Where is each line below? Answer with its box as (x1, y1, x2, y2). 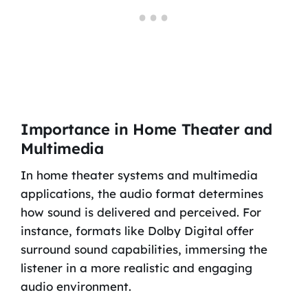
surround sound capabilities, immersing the (20, 242, 267, 257)
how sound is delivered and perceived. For (20, 205, 261, 220)
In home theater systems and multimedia (20, 168, 258, 183)
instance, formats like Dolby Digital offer (20, 223, 254, 239)
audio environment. (20, 279, 131, 294)
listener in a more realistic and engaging (20, 261, 252, 276)
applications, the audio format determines (20, 186, 263, 201)
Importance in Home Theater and (20, 120, 273, 140)
